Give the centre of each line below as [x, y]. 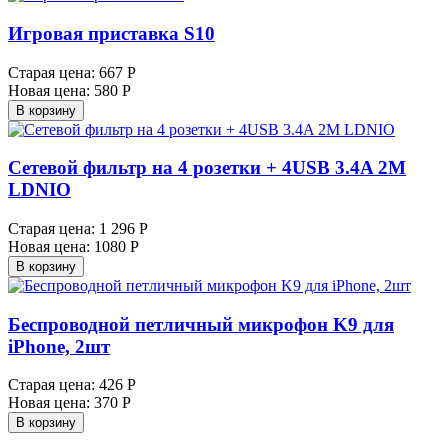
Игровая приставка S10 [111, 33]
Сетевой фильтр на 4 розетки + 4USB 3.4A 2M [207, 168]
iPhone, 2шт [59, 346]
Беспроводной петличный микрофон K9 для [201, 324]
